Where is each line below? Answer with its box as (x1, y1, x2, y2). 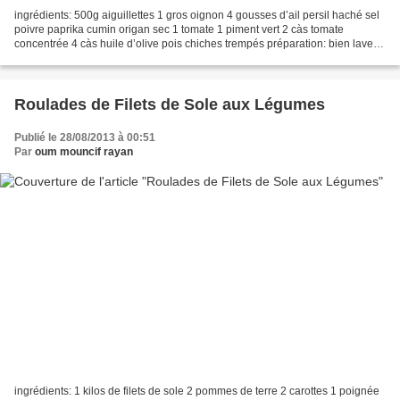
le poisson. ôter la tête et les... (14, 52, 157, 65)
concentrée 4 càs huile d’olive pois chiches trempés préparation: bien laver (14, 37, 377, 51)
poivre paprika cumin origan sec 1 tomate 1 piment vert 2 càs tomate (14, 23, 344, 37)
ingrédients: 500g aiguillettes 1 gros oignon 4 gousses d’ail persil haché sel (14, 9, 379, 22)
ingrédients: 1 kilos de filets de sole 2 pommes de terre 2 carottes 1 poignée (14, 384, 379, 397)
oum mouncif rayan (35, 146, 133, 159)
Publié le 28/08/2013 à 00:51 (14, 131, 155, 145)
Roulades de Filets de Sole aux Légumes (14, 96, 325, 114)
